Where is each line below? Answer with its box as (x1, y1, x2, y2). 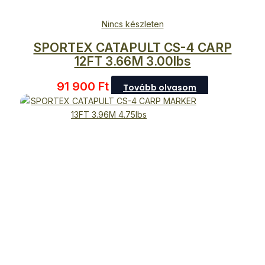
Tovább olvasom (123, 82, 196, 94)
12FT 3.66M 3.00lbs (74, 54, 191, 69)
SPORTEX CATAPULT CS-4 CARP (33, 40, 232, 56)
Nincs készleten (101, 18, 164, 29)
